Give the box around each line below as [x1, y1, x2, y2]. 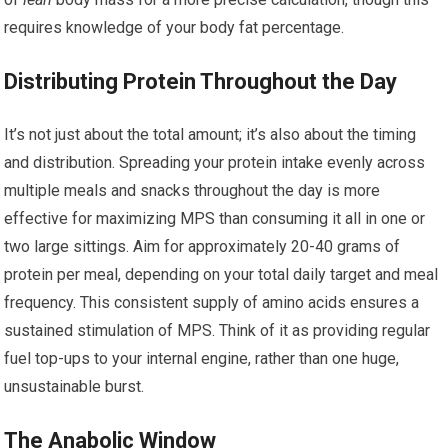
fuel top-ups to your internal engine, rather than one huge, [4, 349, 400, 368]
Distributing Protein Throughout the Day [4, 69, 398, 94]
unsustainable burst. [4, 377, 145, 396]
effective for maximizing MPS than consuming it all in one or [4, 209, 426, 228]
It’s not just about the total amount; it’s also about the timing [4, 125, 417, 144]
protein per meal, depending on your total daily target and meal [4, 265, 439, 284]
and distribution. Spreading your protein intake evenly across [4, 153, 426, 172]
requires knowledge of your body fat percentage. [4, 18, 345, 37]
